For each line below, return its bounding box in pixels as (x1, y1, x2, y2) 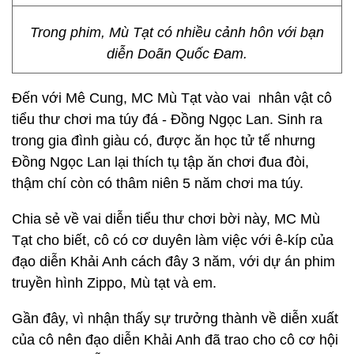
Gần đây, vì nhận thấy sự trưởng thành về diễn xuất (12, 311, 338, 326)
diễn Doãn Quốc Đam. (107, 46, 247, 62)
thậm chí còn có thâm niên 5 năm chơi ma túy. (12, 175, 303, 191)
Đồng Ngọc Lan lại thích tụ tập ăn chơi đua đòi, (12, 154, 309, 170)
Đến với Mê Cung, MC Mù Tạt (12, 90, 201, 106)
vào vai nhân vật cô (205, 90, 332, 106)
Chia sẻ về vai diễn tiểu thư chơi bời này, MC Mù (12, 211, 320, 227)
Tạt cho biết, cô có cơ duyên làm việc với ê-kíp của (12, 232, 333, 248)
